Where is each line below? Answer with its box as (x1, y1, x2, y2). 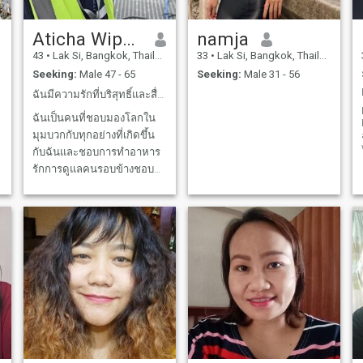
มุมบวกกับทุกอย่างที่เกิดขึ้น (32, 128, 155, 141)
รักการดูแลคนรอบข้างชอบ (32, 162, 154, 175)
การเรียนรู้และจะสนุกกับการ (32, 179, 160, 192)
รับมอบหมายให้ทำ (32, 213, 117, 226)
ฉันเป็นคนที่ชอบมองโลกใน (32, 111, 156, 124)
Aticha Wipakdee (122, 28, 135, 50)
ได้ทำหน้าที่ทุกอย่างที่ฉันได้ (32, 196, 158, 209)
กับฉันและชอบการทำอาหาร (32, 145, 160, 158)
